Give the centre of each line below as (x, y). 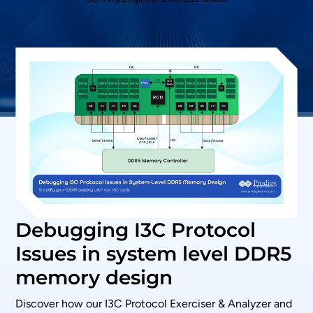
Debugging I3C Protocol (136, 230)
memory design (94, 278)
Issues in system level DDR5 (154, 254)
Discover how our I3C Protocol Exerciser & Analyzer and (154, 304)
